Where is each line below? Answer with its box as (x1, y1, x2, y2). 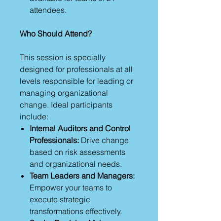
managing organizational (20, 88, 108, 98)
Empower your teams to (30, 183, 112, 192)
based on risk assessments (30, 147, 125, 157)
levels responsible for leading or (20, 76, 133, 86)
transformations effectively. (30, 206, 122, 216)
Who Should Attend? (20, 29, 92, 38)
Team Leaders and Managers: (30, 171, 135, 181)
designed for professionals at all (20, 64, 133, 74)
